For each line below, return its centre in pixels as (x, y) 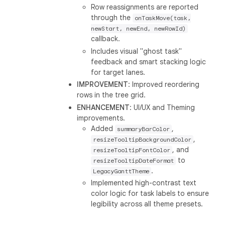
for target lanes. (118, 72)
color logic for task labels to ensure (150, 193)
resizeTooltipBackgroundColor (142, 139)
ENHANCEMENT (103, 107)
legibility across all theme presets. (147, 204)
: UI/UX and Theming (162, 107)
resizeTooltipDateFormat (134, 160)
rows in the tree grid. (111, 95)
